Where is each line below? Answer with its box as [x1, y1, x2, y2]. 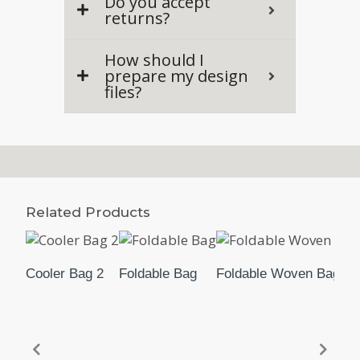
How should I [104, 48, 204, 71]
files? [104, 80, 141, 103]
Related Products [26, 203, 150, 220]
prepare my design [104, 64, 248, 87]
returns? [104, 6, 170, 29]
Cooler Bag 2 [26, 266, 104, 282]
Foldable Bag [119, 266, 197, 282]
